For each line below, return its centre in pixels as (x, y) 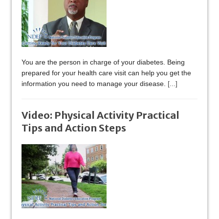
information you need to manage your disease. (95, 84)
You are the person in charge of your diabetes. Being (103, 62)
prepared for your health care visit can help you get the (106, 73)
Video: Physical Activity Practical (100, 115)
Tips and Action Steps (74, 128)
